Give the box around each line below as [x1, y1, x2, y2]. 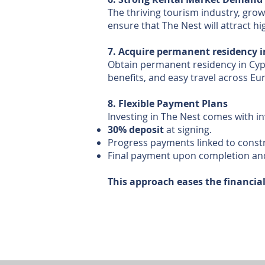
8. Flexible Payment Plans [108, 97, 228, 110]
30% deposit [108, 123, 164, 136]
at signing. [164, 123, 212, 136]
